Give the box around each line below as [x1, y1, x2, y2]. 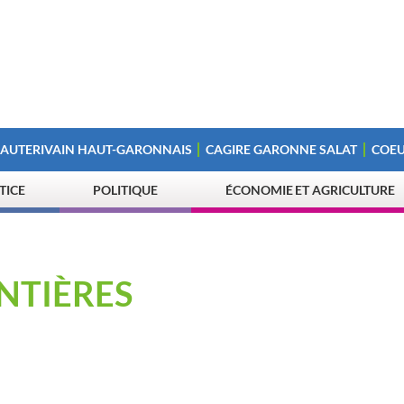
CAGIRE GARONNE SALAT [206, 142, 358, 157]
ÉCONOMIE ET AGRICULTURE [225, 182, 396, 197]
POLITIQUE [93, 182, 158, 197]
